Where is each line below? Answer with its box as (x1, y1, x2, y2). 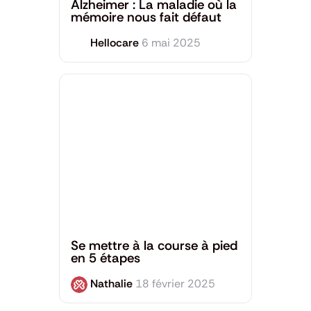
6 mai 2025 (141, 35, 201, 51)
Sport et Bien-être (140, 217, 221, 230)
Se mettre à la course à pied (70, 236, 237, 254)
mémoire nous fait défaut (70, 8, 221, 26)
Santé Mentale (71, 217, 136, 230)
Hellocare (90, 35, 139, 51)
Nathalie (90, 276, 133, 291)
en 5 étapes (70, 249, 140, 267)
